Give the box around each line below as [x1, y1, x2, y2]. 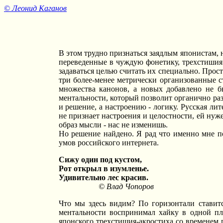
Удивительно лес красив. [58, 173, 148, 182]
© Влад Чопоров [58, 182, 154, 191]
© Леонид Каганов [4, 4, 67, 12]
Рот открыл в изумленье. [58, 164, 149, 173]
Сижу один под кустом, [58, 155, 142, 164]
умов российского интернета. [58, 138, 159, 147]
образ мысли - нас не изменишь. [58, 120, 168, 129]
